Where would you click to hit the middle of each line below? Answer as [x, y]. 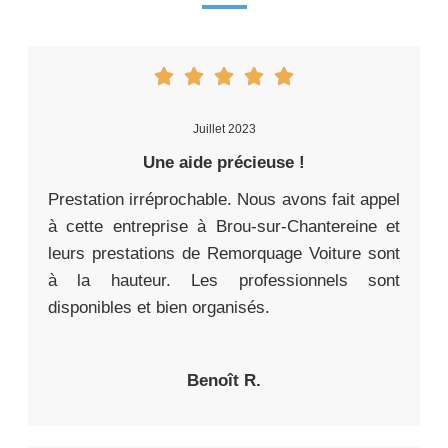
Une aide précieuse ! [224, 162]
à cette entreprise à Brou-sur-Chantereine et [224, 226]
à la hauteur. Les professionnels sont [224, 280]
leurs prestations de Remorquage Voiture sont [224, 253]
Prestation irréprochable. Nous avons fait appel [224, 199]
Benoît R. [224, 380]
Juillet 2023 [224, 128]
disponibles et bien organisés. [159, 307]
